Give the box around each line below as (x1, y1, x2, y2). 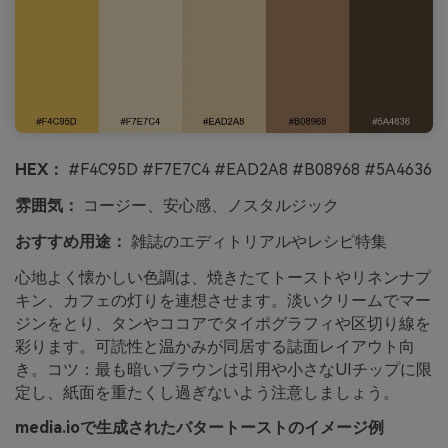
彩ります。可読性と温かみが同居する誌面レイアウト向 (15, 336, 415, 356)
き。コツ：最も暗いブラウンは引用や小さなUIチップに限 (15, 359, 432, 379)
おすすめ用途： (15, 231, 127, 251)
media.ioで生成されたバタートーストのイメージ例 (15, 418, 384, 438)
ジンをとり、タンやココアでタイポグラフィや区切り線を (15, 313, 431, 333)
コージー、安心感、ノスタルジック (79, 195, 339, 215)
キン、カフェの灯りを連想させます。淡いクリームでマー (15, 290, 431, 310)
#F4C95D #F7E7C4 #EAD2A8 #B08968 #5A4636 (64, 160, 432, 180)
